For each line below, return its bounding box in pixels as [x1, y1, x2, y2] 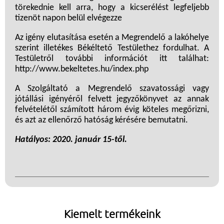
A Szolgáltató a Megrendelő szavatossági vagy [15, 84, 209, 94]
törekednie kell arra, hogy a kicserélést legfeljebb [15, 3, 209, 13]
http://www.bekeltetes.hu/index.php [15, 64, 148, 74]
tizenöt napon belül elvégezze [15, 13, 122, 23]
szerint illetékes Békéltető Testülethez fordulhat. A [15, 43, 209, 53]
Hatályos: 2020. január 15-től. [15, 135, 127, 145]
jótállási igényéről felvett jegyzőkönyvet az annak [15, 94, 209, 104]
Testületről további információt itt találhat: [15, 54, 209, 64]
